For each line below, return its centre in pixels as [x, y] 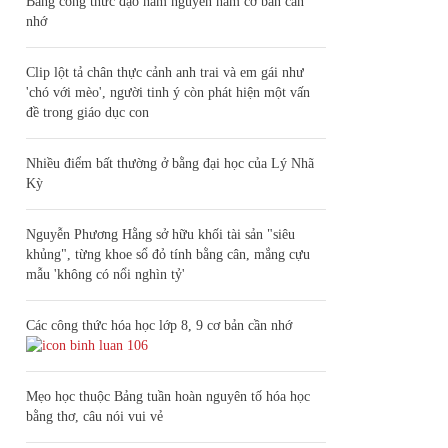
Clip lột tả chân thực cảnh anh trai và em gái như [165, 72]
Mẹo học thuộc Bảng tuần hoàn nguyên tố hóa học [168, 396]
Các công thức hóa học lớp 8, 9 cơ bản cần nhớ [159, 325]
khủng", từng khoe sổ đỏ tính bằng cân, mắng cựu [168, 254]
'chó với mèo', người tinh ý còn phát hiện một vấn [168, 92]
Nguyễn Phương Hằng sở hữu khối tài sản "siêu [160, 234]
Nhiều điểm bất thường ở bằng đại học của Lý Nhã [170, 163]
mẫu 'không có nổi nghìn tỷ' [105, 274]
